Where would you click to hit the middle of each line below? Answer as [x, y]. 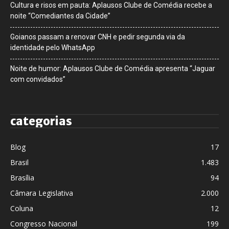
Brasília [22, 177]
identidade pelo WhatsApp [53, 47]
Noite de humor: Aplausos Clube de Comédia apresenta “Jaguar [113, 68]
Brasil [19, 162]
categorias [41, 121]
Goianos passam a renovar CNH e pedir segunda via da [98, 37]
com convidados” [38, 79]
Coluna [22, 208]
